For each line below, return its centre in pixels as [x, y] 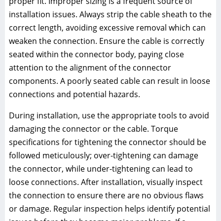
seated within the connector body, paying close [96, 54]
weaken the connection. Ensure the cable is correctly [107, 41]
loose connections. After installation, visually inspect [106, 182]
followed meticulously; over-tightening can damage [104, 155]
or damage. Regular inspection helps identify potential [110, 208]
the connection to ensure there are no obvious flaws [106, 195]
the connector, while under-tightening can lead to [101, 168]
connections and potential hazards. [74, 94]
